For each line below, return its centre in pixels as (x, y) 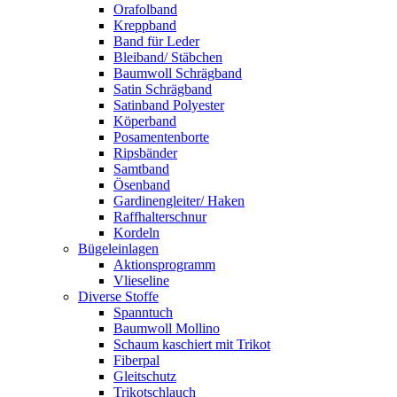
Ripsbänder (145, 152)
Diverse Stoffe (118, 296)
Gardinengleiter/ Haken (179, 200)
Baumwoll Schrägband (178, 73)
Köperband (145, 121)
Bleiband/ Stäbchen (168, 57)
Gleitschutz (145, 376)
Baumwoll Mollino (167, 328)
